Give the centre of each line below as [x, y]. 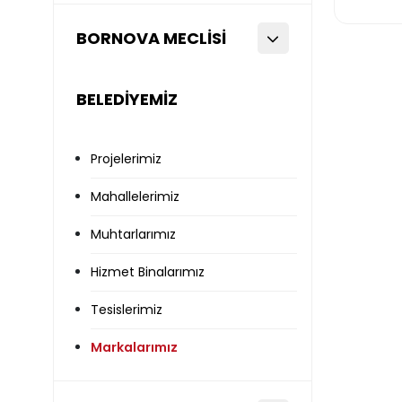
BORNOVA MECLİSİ [151, 38]
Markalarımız [134, 347]
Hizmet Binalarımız [148, 272]
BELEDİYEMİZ [127, 99]
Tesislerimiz [127, 310]
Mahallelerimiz [135, 197]
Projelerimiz [126, 159]
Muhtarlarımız [133, 234]
